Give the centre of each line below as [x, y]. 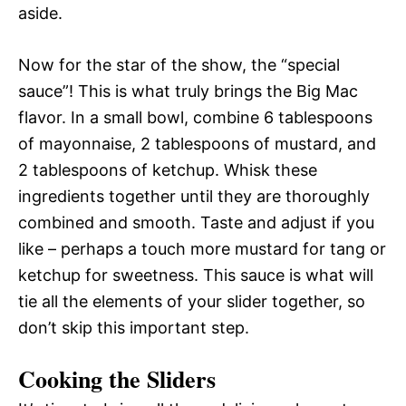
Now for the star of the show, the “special [179, 65]
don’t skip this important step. [134, 328]
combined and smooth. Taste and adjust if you [196, 223]
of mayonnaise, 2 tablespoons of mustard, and [197, 144]
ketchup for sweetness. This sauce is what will [196, 275]
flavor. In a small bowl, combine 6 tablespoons [195, 118]
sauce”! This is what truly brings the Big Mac [188, 92]
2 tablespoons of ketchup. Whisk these [168, 170]
